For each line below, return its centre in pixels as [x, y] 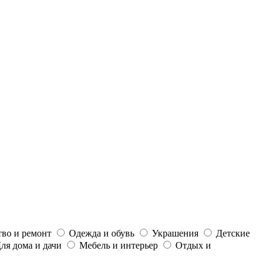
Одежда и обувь [102, 233]
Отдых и [193, 245]
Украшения [175, 233]
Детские [233, 233]
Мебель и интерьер [119, 245]
